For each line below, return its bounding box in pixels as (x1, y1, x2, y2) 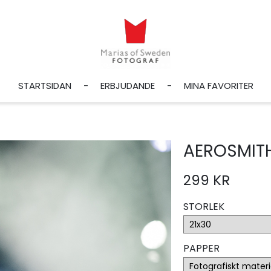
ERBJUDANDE (100, 79, 155, 92)
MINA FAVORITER (183, 79, 253, 92)
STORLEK (183, 200, 224, 214)
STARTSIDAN (18, 79, 71, 92)
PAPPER (183, 241, 220, 255)
